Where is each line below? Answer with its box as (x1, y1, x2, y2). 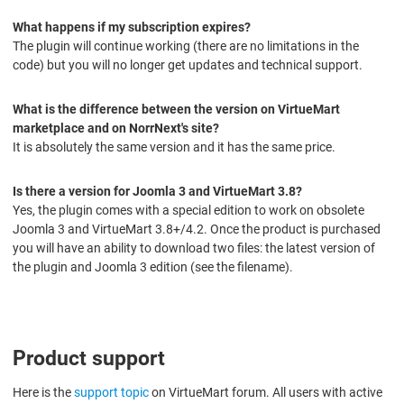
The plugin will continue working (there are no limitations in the (13, 39, 359, 54)
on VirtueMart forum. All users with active (149, 385, 382, 400)
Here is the (13, 385, 74, 400)
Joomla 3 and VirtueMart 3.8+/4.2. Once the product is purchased (13, 222, 381, 237)
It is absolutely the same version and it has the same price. (13, 140, 335, 155)
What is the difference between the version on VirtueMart (13, 102, 340, 117)
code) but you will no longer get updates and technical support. (13, 58, 363, 73)
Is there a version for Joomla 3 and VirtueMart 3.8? (13, 184, 302, 199)
